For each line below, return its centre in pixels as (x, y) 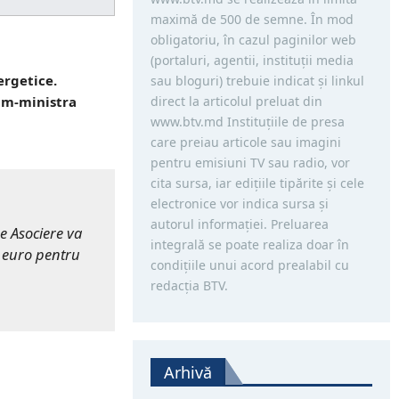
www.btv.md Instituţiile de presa (247, 122)
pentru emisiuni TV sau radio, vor (250, 163)
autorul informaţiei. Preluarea (239, 224)
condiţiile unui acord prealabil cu (249, 265)
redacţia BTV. (189, 285)
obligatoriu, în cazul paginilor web (253, 40)
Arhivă (187, 372)
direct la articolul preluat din (236, 101)
